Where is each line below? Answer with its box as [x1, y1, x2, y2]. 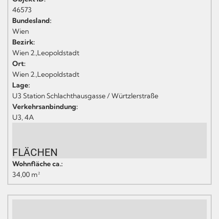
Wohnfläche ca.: [12, 159, 63, 168]
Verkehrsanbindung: [12, 102, 78, 111]
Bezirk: [12, 37, 35, 46]
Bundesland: [12, 16, 51, 25]
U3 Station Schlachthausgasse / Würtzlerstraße [12, 91, 158, 100]
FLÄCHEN [12, 146, 58, 158]
